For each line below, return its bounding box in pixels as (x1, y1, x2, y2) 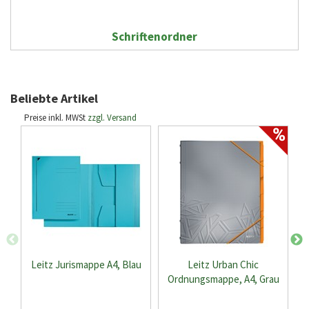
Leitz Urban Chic (188, 258, 259, 271)
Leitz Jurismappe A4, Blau (30, 258, 141, 271)
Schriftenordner (112, 29, 197, 44)
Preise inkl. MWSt (24, 112, 88, 123)
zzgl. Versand (88, 112, 137, 123)
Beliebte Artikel (10, 90, 98, 106)
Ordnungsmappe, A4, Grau (167, 272, 279, 286)
